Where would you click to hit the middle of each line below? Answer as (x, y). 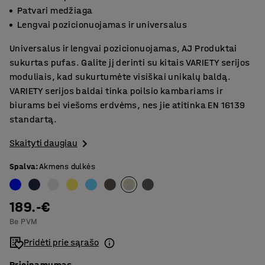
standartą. (33, 119)
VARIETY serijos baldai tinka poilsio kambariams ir (116, 91)
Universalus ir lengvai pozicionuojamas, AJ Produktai (123, 48)
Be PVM (24, 222)
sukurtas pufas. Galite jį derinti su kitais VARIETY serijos (130, 62)
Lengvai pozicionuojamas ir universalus (102, 25)
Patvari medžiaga (55, 10)
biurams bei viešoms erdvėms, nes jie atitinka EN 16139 (127, 105)
